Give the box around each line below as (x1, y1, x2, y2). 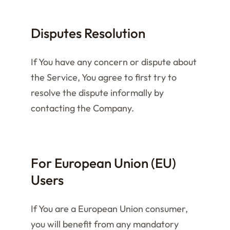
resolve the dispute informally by (31, 87, 164, 99)
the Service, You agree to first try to (31, 71, 177, 83)
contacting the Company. (31, 102, 134, 114)
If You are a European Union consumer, (31, 203, 188, 215)
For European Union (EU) (31, 155, 176, 171)
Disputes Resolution (31, 25, 145, 42)
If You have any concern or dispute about (31, 56, 197, 68)
